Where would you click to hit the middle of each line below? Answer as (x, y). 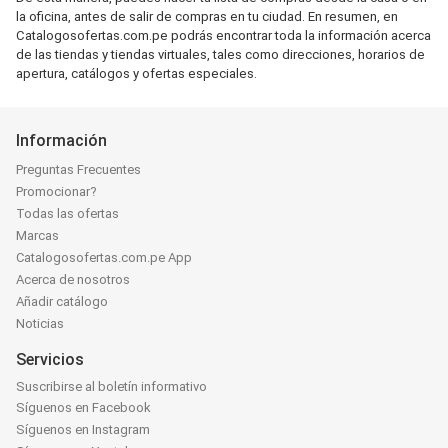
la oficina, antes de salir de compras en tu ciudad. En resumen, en (207, 16)
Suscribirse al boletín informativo (111, 386)
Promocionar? (56, 191)
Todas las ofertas (67, 213)
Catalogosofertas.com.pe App (104, 257)
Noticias (40, 323)
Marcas (37, 235)
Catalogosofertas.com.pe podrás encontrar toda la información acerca (223, 35)
